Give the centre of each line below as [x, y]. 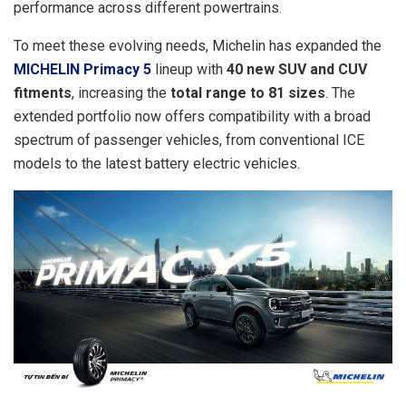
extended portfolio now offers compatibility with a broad [192, 116]
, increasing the [121, 92]
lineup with [189, 69]
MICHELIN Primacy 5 [82, 69]
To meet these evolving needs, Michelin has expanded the [198, 45]
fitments [43, 92]
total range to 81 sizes [248, 92]
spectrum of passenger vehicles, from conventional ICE [189, 140]
